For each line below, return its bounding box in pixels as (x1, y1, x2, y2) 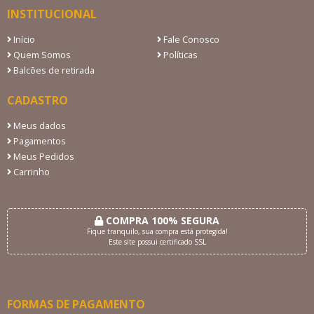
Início (11, 33, 35, 46)
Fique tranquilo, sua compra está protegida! (86, 226, 228, 236)
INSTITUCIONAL (7, 6, 97, 22)
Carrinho (11, 165, 50, 178)
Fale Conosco (161, 33, 219, 46)
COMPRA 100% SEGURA (103, 213, 219, 227)
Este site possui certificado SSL (108, 236, 206, 247)
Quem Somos (11, 48, 71, 61)
